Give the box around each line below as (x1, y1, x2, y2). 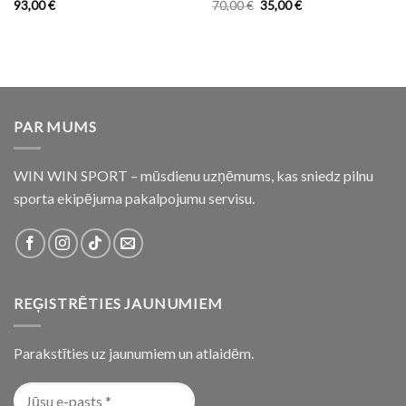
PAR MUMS (14, 117, 97, 135)
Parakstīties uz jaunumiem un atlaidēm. (14, 343, 254, 362)
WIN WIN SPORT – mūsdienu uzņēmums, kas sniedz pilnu (14, 167, 373, 185)
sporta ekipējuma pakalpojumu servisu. (14, 189, 255, 208)
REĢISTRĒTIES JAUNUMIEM (14, 295, 223, 313)
